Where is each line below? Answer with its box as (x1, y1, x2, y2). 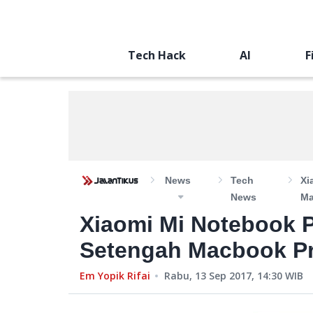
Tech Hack (127, 48, 186, 63)
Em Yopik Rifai (80, 269, 150, 282)
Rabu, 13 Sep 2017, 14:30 (164, 269, 282, 282)
